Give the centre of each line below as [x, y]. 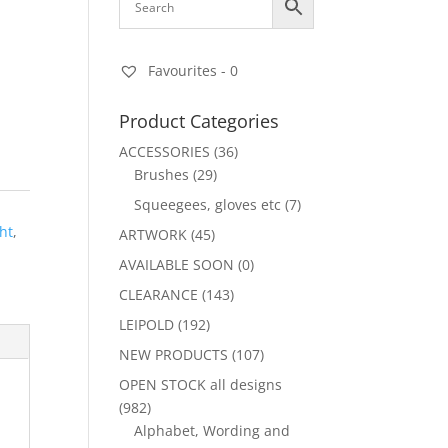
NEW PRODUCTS [174, 354]
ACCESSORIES [165, 151]
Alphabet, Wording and [212, 430]
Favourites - [187, 70]
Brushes [162, 174]
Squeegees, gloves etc [208, 204]
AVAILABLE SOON [177, 264]
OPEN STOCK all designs [201, 384]
